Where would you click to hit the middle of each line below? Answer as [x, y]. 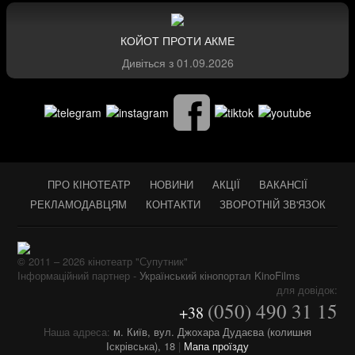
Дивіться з [149, 63]
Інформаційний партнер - [78, 275]
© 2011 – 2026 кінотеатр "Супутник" [103, 261]
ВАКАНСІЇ [283, 185]
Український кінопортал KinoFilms [220, 275]
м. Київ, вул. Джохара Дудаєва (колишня [212, 331]
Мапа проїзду [216, 345]
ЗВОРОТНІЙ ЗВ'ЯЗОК [272, 204]
